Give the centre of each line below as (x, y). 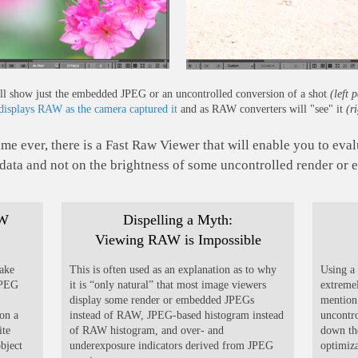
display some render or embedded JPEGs (162, 300)
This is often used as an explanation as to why (173, 269)
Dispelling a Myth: (178, 219)
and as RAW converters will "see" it (262, 109)
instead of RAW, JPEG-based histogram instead (177, 315)
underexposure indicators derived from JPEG (172, 345)
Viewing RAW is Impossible (178, 239)
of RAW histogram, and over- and (147, 330)
